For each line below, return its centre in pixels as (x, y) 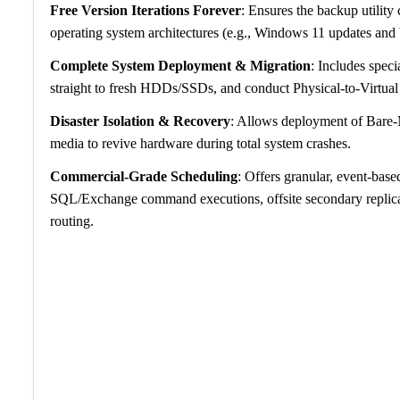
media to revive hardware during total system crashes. (200, 143)
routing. (71, 221)
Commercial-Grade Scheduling (143, 176)
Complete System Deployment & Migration (180, 66)
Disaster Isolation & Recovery (140, 121)
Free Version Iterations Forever (145, 10)
